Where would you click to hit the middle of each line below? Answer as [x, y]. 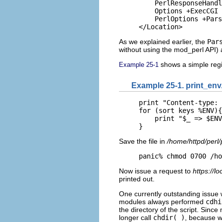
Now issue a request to [156, 171]
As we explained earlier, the [163, 42]
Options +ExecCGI [178, 11]
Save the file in [143, 141]
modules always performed [162, 201]
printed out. [137, 179]
